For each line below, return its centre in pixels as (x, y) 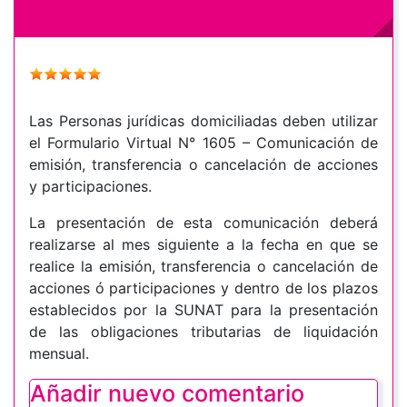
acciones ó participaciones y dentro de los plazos (203, 288)
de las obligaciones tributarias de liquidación (203, 332)
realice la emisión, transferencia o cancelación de (203, 267)
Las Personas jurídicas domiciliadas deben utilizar (203, 121)
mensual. (61, 354)
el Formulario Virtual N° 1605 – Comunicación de (203, 143)
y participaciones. (90, 187)
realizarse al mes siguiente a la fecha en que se (203, 245)
